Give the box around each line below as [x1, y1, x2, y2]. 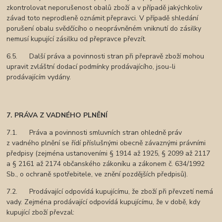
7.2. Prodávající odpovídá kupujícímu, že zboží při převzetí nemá [6, 187, 214, 197]
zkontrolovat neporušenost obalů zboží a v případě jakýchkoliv [6, 3, 203, 13]
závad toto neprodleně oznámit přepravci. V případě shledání [6, 13, 199, 23]
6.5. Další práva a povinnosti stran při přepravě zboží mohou [6, 52, 205, 61]
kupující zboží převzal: [6, 208, 75, 218]
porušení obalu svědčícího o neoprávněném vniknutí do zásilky [6, 24, 202, 34]
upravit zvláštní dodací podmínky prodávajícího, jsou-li [6, 62, 176, 72]
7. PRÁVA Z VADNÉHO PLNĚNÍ [6, 111, 108, 120]
